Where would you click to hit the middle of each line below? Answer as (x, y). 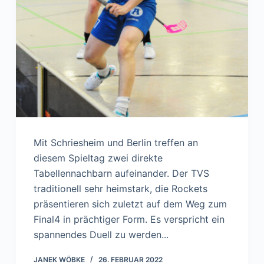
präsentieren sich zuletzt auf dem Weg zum (130, 204)
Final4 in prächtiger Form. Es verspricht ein (129, 220)
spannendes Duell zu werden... (101, 235)
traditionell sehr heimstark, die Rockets (120, 189)
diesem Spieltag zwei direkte (98, 158)
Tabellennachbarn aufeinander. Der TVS (121, 174)
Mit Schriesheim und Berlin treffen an (115, 143)
